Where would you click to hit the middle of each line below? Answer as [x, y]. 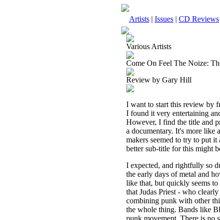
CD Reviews [199, 19]
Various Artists [149, 46]
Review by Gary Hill [159, 80]
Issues [164, 19]
